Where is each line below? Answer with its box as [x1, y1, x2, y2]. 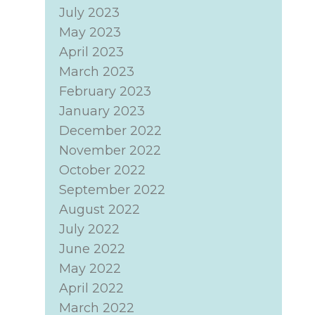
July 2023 [58, 5, 120, 20]
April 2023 [58, 44, 124, 60]
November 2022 [58, 143, 161, 158]
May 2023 [58, 25, 121, 40]
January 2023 [58, 103, 145, 119]
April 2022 [58, 281, 124, 296]
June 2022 [58, 241, 125, 257]
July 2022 [58, 221, 120, 237]
